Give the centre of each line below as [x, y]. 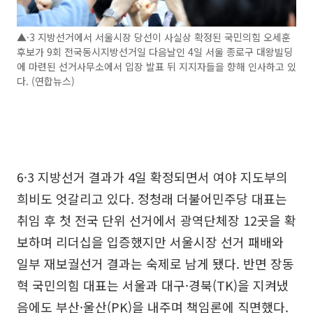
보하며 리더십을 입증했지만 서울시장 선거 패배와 [150, 242]
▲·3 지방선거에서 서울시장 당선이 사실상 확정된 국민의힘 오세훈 [154, 37]
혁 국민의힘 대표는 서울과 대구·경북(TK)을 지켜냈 [153, 285]
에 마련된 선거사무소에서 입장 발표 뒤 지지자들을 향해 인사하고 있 [156, 67]
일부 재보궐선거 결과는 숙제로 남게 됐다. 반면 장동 [155, 264]
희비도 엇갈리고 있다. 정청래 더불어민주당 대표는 [152, 199]
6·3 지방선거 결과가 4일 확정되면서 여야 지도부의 [152, 177]
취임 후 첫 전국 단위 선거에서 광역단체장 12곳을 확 [156, 220]
